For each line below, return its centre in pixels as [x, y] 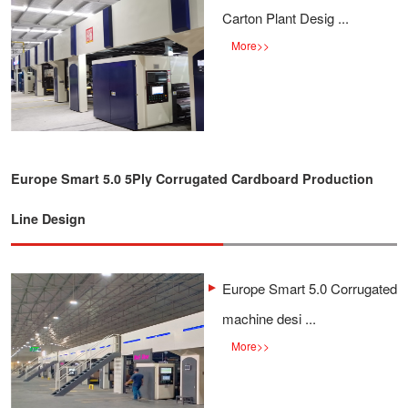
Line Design [48, 219]
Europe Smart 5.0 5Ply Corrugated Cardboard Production [192, 178]
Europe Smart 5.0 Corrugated [310, 288]
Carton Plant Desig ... [286, 18]
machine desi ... [269, 318]
